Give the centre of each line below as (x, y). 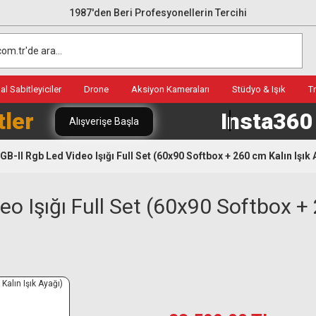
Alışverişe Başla (104, 121)
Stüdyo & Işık (259, 89)
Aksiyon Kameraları (170, 89)
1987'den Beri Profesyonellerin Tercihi (158, 12)
